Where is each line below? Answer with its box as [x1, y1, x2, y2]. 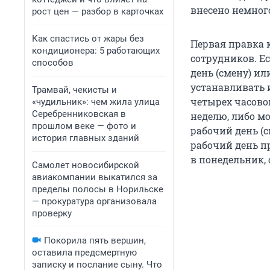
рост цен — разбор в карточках [32, 6, 163, 17]
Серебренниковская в [32, 108, 126, 119]
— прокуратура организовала [32, 196, 157, 207]
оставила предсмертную [32, 247, 137, 258]
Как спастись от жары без [32, 33, 144, 44]
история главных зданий [32, 133, 139, 143]
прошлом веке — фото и [32, 121, 136, 131]
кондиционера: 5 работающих [32, 45, 160, 56]
